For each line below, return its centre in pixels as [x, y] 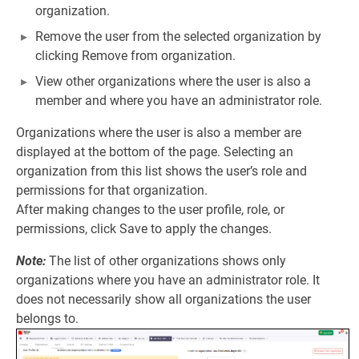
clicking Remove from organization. [135, 56]
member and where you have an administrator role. [179, 101]
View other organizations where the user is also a [173, 82]
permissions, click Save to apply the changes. [144, 229]
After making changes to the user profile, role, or [150, 210]
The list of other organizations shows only [166, 261]
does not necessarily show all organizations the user [163, 300]
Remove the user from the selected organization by [178, 37]
